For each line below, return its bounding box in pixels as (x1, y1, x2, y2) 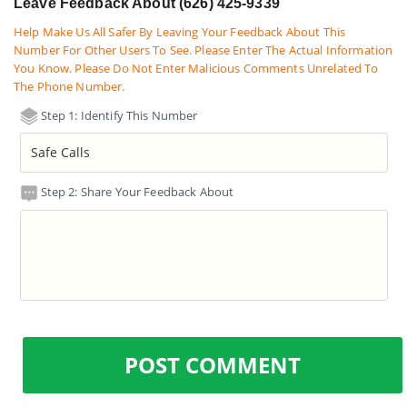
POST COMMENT (124, 349, 301, 380)
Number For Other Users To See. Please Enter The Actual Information (14, 42, 393, 59)
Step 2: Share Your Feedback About (37, 184, 234, 201)
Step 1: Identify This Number (37, 106, 198, 124)
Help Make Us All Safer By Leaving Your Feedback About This (14, 24, 346, 41)
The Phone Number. (14, 78, 125, 95)
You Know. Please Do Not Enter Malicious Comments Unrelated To (14, 60, 379, 77)
